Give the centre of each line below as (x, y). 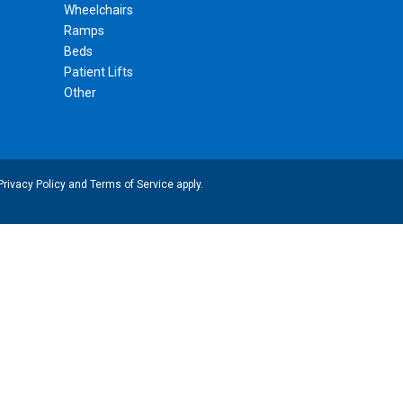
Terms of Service (131, 185)
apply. (188, 185)
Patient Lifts (99, 72)
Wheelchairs (99, 10)
